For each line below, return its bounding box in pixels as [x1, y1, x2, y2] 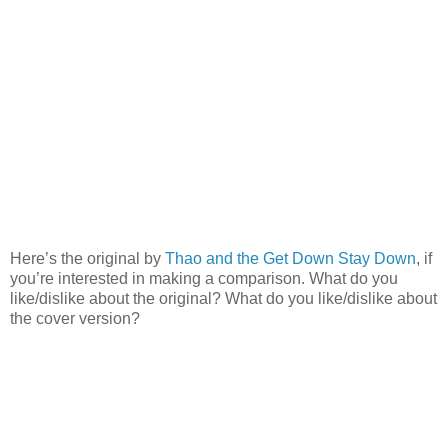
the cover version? [10, 309, 140, 327]
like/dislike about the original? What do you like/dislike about [10, 289, 437, 307]
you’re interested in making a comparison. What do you [10, 269, 398, 287]
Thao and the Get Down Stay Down [165, 249, 416, 267]
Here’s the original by [10, 249, 165, 267]
